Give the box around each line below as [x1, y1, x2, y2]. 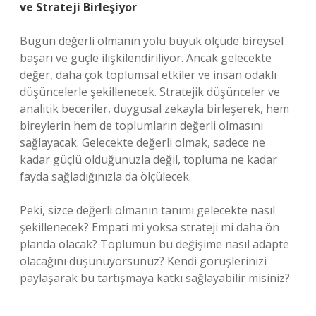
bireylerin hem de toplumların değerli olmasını [20, 118, 263, 133]
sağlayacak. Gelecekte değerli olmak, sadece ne [20, 135, 265, 150]
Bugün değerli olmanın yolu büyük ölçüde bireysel [20, 33, 284, 49]
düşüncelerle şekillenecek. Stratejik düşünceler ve [20, 84, 280, 99]
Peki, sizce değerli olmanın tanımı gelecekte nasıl [20, 202, 275, 218]
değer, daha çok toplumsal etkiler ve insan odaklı [20, 67, 276, 83]
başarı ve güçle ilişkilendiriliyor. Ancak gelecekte [20, 50, 272, 66]
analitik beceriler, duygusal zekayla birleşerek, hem [20, 101, 289, 116]
